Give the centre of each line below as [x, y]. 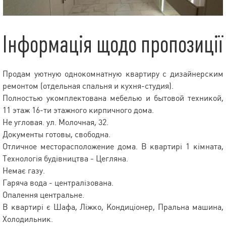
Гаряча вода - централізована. [58, 183]
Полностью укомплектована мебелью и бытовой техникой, [113, 98]
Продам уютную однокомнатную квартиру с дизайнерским [113, 74]
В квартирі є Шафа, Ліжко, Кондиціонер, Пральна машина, [113, 207]
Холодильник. [28, 219]
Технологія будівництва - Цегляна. [65, 159]
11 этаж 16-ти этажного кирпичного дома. [78, 110]
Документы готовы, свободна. [56, 135]
